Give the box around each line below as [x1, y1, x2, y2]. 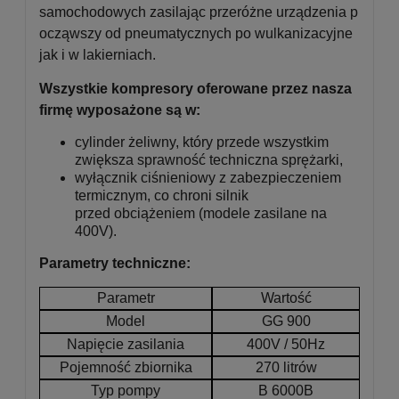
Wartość [260, 290, 312, 305]
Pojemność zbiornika [59, 360, 192, 375]
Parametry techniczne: [39, 256, 191, 271]
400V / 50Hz [247, 337, 325, 352]
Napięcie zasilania [67, 337, 184, 352]
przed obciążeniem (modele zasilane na [75, 206, 327, 221]
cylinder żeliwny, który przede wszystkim [75, 134, 329, 150]
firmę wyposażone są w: [39, 102, 200, 118]
